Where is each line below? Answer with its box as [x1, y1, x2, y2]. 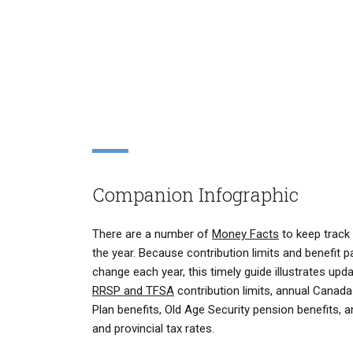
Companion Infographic [92, 182, 299, 208]
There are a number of [92, 227, 212, 242]
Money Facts [212, 227, 279, 242]
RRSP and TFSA [92, 284, 174, 299]
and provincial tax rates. [92, 321, 214, 336]
